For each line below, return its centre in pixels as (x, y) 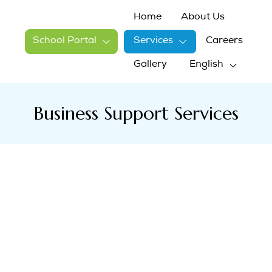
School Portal (65, 41)
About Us (203, 18)
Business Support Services (136, 113)
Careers (225, 41)
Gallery (151, 65)
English (207, 65)
